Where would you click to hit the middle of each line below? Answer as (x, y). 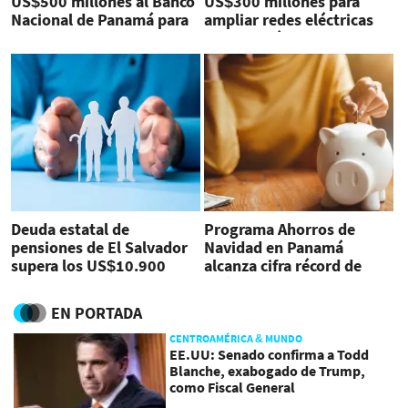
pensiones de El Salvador (99, 247)
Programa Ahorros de (279, 229)
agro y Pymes (59, 38)
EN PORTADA (97, 313)
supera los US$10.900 (88, 265)
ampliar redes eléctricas (288, 20)
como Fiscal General (233, 388)
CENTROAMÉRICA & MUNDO (236, 339)
